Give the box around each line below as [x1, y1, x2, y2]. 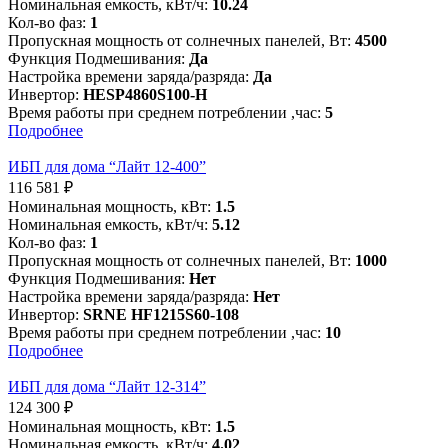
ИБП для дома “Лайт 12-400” [8, 158, 206, 176]
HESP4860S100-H [83, 86, 207, 104]
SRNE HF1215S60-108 [83, 306, 239, 324]
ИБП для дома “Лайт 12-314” [8, 378, 206, 396]
